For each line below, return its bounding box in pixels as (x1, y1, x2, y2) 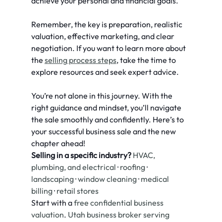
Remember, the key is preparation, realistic (31, 19, 184, 30)
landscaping (31, 174, 74, 184)
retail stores (56, 186, 99, 196)
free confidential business (73, 198, 165, 208)
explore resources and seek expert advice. (31, 67, 179, 77)
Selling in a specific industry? (31, 150, 131, 161)
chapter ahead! (31, 138, 85, 149)
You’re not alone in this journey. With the (31, 91, 174, 101)
